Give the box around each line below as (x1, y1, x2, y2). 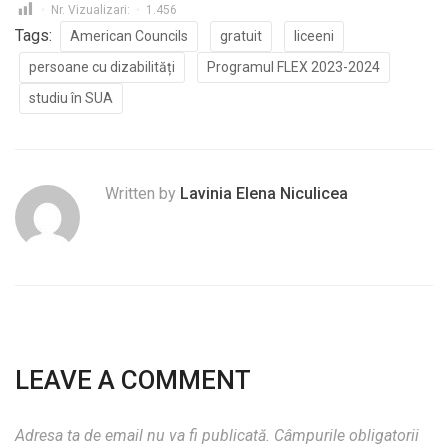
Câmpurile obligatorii (274, 425, 419, 445)
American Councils (70, 27, 188, 44)
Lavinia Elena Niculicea (180, 183, 348, 203)
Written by (105, 183, 180, 203)
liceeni (294, 27, 334, 44)
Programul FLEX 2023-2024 (207, 58, 380, 75)
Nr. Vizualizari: (51, 3, 130, 18)
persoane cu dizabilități (29, 58, 175, 75)
